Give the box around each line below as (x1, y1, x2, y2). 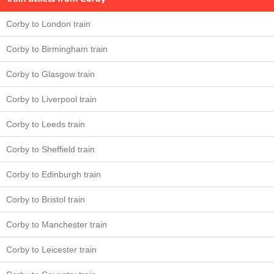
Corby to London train (6, 19, 91, 29)
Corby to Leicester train (6, 245, 97, 255)
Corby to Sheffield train (6, 144, 95, 155)
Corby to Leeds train (6, 119, 85, 130)
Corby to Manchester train (6, 220, 107, 230)
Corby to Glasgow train (6, 69, 95, 80)
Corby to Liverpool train (6, 94, 97, 105)
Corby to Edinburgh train (6, 169, 101, 180)
